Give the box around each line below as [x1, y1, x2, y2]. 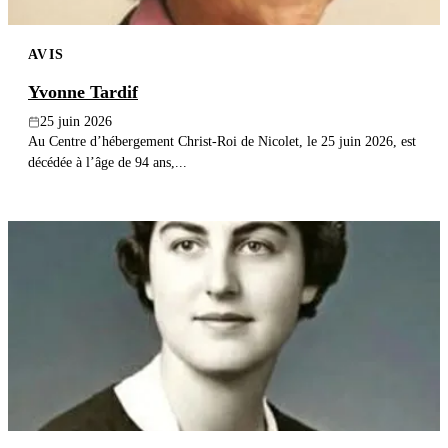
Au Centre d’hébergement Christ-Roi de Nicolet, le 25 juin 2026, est [28, 133, 416, 150]
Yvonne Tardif [28, 82, 138, 103]
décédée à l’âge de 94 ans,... [28, 154, 187, 171]
